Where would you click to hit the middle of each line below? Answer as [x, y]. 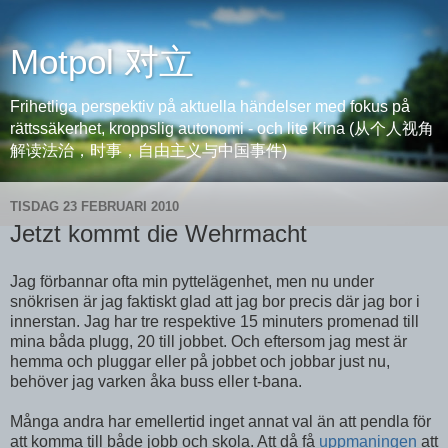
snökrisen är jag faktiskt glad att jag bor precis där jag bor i [215, 301]
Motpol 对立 [102, 62]
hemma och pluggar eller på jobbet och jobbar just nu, [200, 361]
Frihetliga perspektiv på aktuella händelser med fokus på [210, 106]
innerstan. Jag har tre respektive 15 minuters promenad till [214, 321]
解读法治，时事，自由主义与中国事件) [148, 150]
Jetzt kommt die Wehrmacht [158, 233]
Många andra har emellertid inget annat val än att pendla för [220, 421]
